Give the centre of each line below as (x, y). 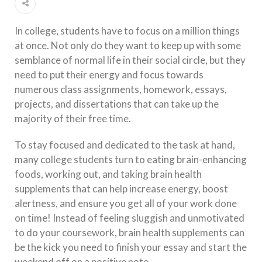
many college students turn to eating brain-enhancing (131, 160)
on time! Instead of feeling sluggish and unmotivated (130, 218)
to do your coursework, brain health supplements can (130, 233)
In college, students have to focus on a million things (127, 31)
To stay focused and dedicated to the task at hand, (125, 145)
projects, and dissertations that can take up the (117, 104)
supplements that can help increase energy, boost (121, 189)
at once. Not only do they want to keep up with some (128, 46)
